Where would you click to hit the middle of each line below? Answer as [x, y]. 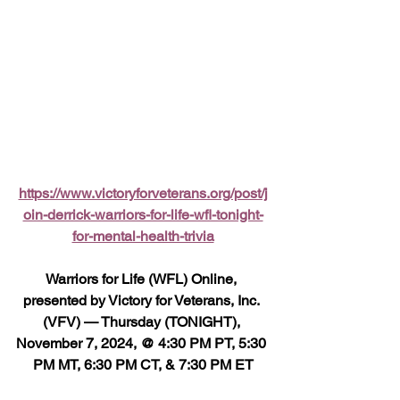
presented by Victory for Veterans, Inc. [143, 300]
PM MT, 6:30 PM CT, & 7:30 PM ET [143, 364]
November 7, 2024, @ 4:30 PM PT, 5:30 [143, 343]
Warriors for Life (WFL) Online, [143, 279]
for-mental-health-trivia [143, 236]
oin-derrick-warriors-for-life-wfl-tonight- [143, 214]
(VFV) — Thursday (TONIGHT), [143, 321]
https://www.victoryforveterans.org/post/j [143, 193]
